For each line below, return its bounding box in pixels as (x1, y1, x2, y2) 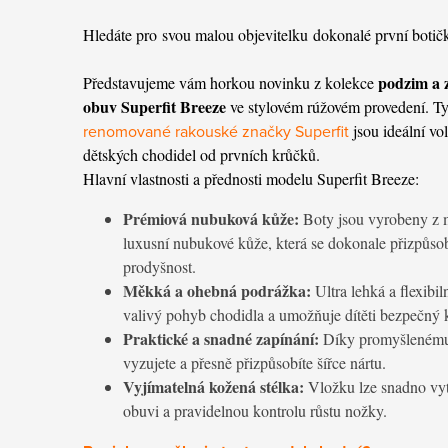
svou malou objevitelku (162, 23, 313, 45)
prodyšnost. (123, 255, 196, 277)
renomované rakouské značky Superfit (83, 119, 349, 142)
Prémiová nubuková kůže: (123, 206, 299, 230)
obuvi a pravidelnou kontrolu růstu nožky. (123, 399, 387, 421)
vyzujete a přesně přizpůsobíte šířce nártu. (123, 351, 386, 373)
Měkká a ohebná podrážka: (123, 278, 311, 302)
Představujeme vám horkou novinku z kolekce (83, 71, 378, 93)
